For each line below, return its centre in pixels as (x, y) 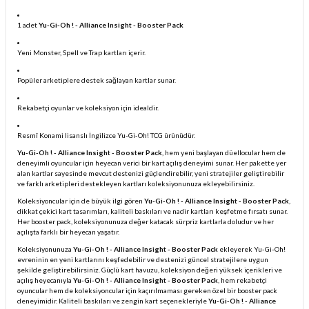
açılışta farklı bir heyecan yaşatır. (68, 232)
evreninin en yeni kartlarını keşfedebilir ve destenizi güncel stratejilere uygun (143, 259)
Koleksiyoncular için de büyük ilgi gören (81, 201)
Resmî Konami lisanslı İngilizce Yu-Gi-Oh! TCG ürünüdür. (106, 135)
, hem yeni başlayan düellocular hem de (224, 152)
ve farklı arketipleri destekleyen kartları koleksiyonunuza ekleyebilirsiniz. (136, 183)
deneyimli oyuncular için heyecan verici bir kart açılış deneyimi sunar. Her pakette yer (152, 163)
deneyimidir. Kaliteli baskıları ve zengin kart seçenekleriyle (113, 301)
